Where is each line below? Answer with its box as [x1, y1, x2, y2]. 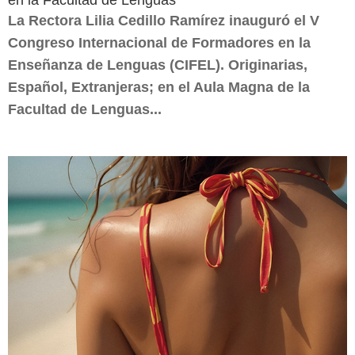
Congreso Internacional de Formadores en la [8, 35, 311, 51]
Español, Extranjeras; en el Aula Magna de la [8, 79, 310, 95]
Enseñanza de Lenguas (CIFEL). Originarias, [8, 57, 307, 73]
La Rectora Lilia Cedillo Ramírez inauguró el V [8, 13, 319, 29]
